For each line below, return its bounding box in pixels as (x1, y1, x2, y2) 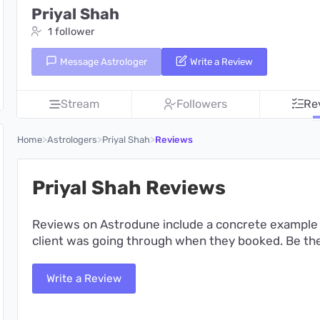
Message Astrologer (58, 56, 147, 68)
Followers (176, 97, 227, 111)
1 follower (48, 26, 95, 38)
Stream (61, 97, 100, 111)
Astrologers (47, 134, 97, 146)
